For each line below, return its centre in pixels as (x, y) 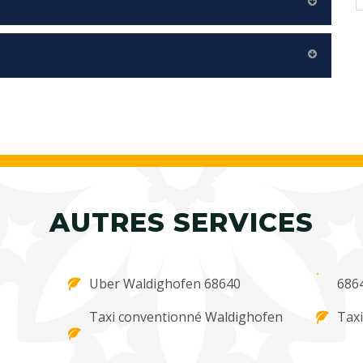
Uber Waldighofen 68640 (165, 284)
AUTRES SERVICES (181, 223)
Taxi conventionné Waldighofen (186, 317)
